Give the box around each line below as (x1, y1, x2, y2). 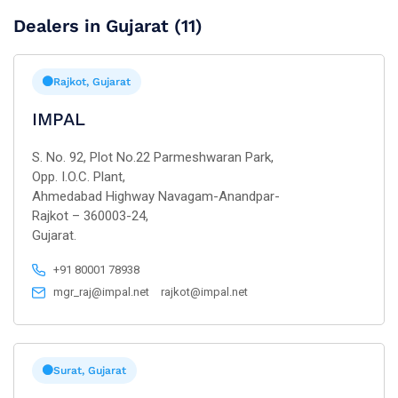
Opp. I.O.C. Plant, (32, 169, 125, 185)
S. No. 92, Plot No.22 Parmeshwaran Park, (32, 149, 274, 165)
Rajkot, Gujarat (53, 76, 131, 88)
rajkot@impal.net (161, 285, 249, 298)
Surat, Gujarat (53, 364, 126, 377)
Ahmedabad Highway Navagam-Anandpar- (32, 188, 280, 204)
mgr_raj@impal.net (53, 285, 150, 298)
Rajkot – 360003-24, (32, 208, 148, 224)
